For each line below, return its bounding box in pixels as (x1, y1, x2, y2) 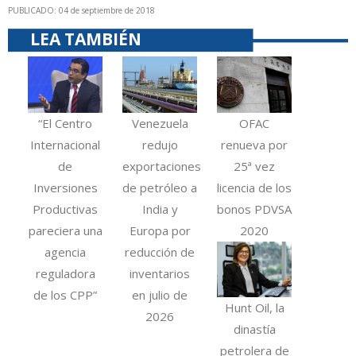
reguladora (35, 265, 95, 281)
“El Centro (38, 114, 93, 131)
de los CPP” (33, 286, 98, 303)
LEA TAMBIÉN (30, 28, 141, 51)
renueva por (221, 136, 288, 153)
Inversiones (33, 179, 98, 195)
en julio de (132, 286, 188, 303)
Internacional (30, 136, 101, 153)
